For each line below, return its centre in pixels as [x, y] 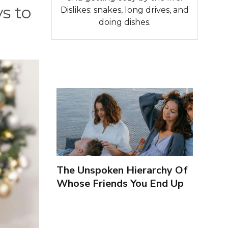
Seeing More [86, 196]
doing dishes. [124, 22]
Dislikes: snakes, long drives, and [124, 10]
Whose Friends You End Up [120, 183]
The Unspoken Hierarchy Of [122, 170]
